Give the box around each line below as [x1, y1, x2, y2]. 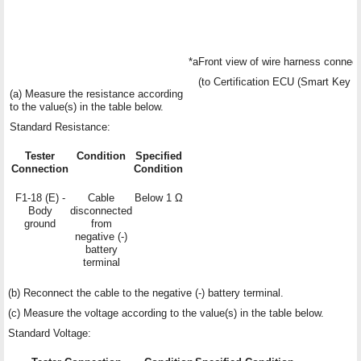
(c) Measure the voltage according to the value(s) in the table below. [8, 306, 324, 319]
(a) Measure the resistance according [10, 87, 183, 100]
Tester [25, 149, 55, 162]
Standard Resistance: [10, 120, 110, 133]
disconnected [70, 204, 132, 217]
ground [24, 217, 56, 230]
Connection [11, 162, 68, 175]
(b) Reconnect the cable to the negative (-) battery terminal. [8, 286, 284, 299]
